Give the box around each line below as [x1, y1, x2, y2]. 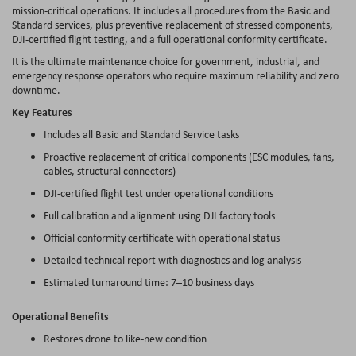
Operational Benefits [12, 308, 111, 323]
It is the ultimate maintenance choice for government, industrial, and [12, 53, 319, 68]
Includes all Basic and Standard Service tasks [44, 126, 242, 141]
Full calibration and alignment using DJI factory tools [44, 207, 277, 222]
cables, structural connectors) [44, 163, 178, 178]
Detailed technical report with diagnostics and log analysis [44, 252, 304, 267]
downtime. [12, 82, 63, 97]
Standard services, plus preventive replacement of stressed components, [12, 17, 333, 32]
